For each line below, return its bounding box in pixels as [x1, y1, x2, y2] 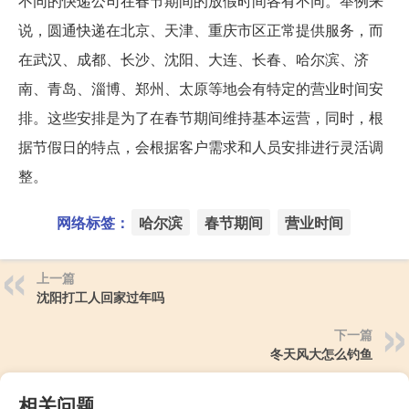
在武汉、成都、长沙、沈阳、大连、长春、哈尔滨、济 [18, 47, 369, 69]
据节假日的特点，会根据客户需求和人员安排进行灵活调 [18, 135, 383, 157]
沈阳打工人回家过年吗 [37, 287, 164, 306]
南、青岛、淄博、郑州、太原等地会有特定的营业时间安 [18, 77, 383, 99]
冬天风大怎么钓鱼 [270, 343, 372, 362]
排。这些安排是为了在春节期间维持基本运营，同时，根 [18, 106, 383, 128]
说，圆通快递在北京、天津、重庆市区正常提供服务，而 [18, 18, 383, 40]
